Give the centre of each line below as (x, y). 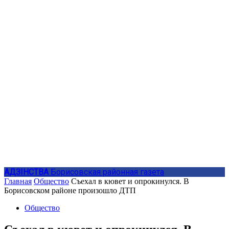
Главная (18, 181)
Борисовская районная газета (107, 172)
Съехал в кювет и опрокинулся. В (130, 181)
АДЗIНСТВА (26, 172)
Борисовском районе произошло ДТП (70, 190)
